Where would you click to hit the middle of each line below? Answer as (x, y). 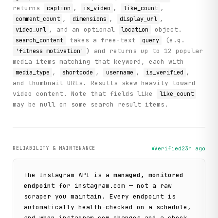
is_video (97, 8)
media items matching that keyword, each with (99, 61)
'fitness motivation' (49, 51)
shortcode (78, 72)
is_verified (165, 72)
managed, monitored (149, 175)
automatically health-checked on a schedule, (108, 207)
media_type (32, 72)
